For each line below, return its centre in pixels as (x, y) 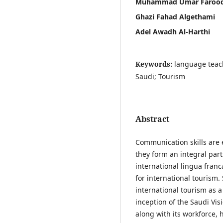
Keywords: (155, 64)
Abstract (152, 119)
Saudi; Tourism (160, 76)
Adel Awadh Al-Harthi (173, 31)
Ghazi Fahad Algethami (175, 16)
